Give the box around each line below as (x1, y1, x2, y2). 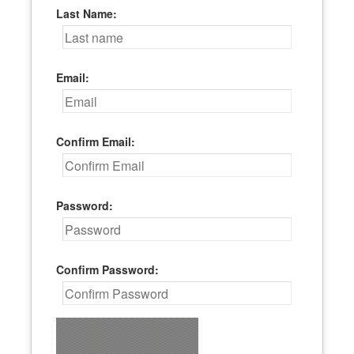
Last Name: (56, 6, 118, 21)
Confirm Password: (56, 262, 160, 277)
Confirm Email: (56, 134, 136, 149)
